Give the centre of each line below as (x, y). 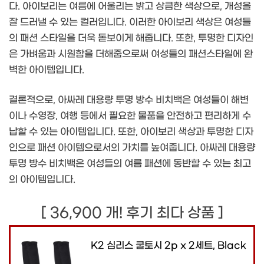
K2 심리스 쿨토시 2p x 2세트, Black (168, 245)
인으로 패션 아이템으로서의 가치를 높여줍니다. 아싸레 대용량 (132, 147)
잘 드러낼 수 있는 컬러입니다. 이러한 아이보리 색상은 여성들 (130, 22)
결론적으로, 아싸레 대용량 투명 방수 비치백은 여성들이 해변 (129, 100)
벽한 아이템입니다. (47, 70)
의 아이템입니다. (42, 179)
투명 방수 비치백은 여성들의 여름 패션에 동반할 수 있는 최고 (130, 163)
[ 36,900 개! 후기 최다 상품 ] (132, 213)
